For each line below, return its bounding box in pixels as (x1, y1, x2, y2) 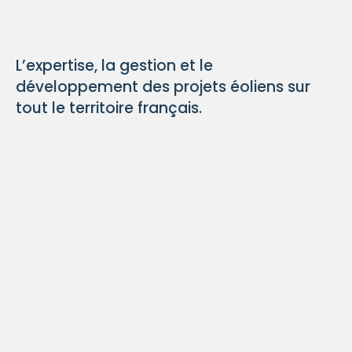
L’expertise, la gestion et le (16, 55, 213, 76)
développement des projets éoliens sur (16, 76, 310, 97)
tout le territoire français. (16, 97, 202, 119)
